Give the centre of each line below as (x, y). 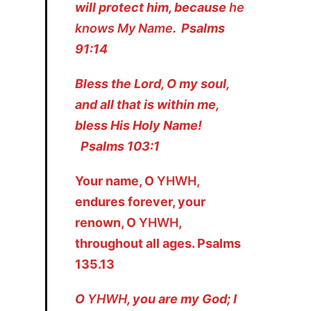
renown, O (106, 222)
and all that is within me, (147, 104)
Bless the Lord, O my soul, (152, 83)
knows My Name (124, 28)
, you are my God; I (182, 299)
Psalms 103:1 (117, 146)
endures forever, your (140, 201)
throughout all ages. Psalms (158, 243)
